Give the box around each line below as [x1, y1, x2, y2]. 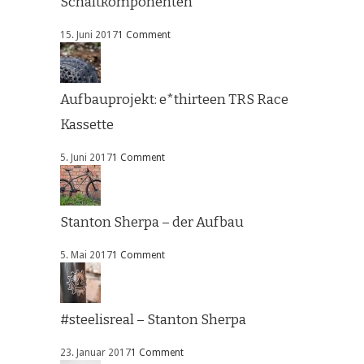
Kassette [60, 116, 114, 134]
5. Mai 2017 [60, 249, 112, 262]
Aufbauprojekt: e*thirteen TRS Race [60, 91, 288, 109]
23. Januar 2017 [60, 347, 131, 359]
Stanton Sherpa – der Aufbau [60, 214, 244, 232]
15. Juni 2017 [60, 29, 118, 41]
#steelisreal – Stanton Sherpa [60, 311, 246, 329]
